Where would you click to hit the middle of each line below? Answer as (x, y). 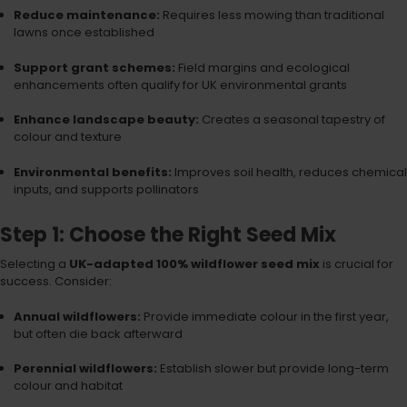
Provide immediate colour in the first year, (264, 316)
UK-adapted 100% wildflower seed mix (194, 264)
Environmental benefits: (92, 172)
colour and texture (67, 137)
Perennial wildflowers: (85, 369)
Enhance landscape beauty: (106, 120)
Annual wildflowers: (77, 316)
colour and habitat (68, 386)
